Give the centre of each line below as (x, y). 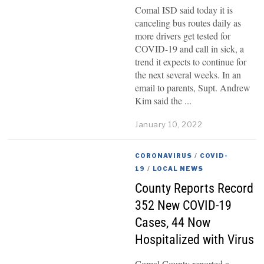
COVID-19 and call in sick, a (190, 48)
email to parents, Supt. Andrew (193, 87)
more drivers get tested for (183, 35)
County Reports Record (194, 188)
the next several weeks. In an (188, 74)
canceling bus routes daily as (188, 22)
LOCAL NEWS (178, 168)
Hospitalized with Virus (195, 240)
